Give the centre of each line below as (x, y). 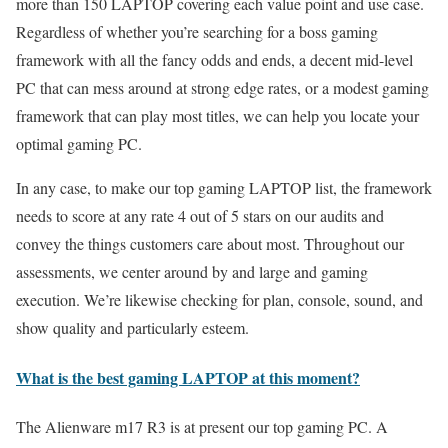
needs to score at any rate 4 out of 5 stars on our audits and (200, 216)
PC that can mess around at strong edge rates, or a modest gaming (222, 88)
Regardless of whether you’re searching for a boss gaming (197, 32)
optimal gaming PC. (79, 144)
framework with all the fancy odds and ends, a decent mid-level (214, 60)
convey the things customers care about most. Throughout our (210, 244)
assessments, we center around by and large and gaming (192, 272)
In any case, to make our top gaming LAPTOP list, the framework (224, 188)
